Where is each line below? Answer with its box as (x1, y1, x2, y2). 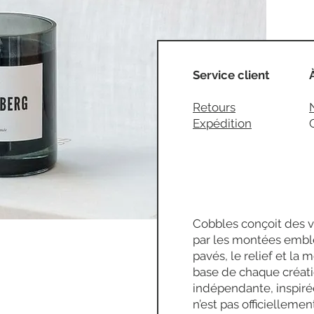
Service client (193, 68, 270, 83)
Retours (193, 100, 235, 115)
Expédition (193, 116, 252, 131)
